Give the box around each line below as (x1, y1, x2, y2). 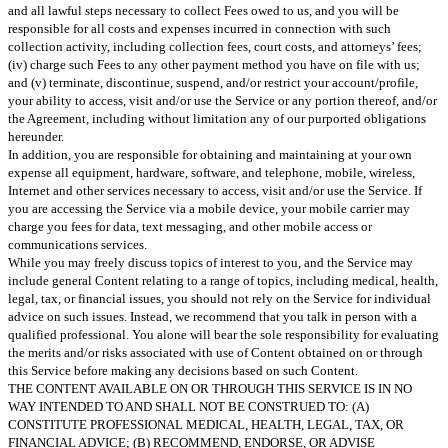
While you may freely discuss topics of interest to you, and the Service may (8, 254, 413, 270)
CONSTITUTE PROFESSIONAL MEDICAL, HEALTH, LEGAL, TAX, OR (8, 416, 404, 432)
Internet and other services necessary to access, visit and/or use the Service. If (8, 182, 422, 198)
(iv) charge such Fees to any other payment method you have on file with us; (8, 56, 420, 72)
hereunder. (8, 128, 64, 144)
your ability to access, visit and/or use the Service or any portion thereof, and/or (8, 92, 437, 108)
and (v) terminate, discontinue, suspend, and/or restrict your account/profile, (8, 74, 418, 90)
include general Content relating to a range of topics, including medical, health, (8, 272, 438, 288)
